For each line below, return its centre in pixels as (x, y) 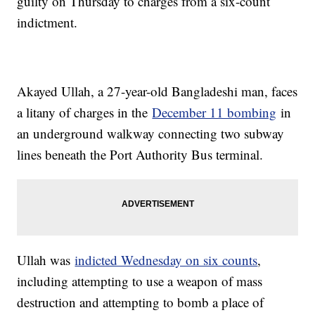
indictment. (47, 22)
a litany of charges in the (85, 112)
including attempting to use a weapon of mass (140, 281)
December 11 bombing (214, 112)
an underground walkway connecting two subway (151, 134)
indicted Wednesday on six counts (166, 260)
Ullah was (46, 260)
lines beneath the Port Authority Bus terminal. (140, 155)
